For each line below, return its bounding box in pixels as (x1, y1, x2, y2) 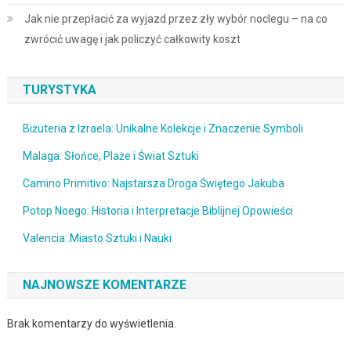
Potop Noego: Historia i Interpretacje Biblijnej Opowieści (22, 204, 293, 217)
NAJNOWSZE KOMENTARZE (22, 277, 186, 292)
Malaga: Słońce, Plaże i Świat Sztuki (22, 149, 199, 162)
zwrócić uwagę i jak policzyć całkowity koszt (24, 32, 241, 45)
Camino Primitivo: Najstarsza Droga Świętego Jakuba (22, 176, 284, 190)
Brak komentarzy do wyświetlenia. (6, 317, 176, 330)
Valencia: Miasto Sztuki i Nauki (22, 231, 172, 244)
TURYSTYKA (22, 81, 96, 97)
